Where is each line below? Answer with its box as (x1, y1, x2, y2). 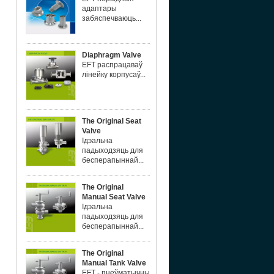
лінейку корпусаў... (82, 70, 146, 79)
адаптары (82, 4, 117, 13)
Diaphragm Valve (82, 51, 141, 59)
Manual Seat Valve (82, 193, 146, 201)
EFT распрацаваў (82, 61, 143, 69)
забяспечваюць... (82, 14, 141, 23)
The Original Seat (82, 117, 141, 125)
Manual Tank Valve (82, 259, 146, 267)
